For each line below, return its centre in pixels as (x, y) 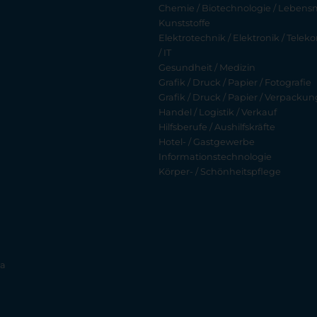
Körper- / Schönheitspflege (220, 172)
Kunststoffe (184, 23)
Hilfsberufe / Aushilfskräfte (217, 127)
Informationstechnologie (215, 157)
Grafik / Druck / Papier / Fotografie (235, 83)
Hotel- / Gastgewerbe (207, 142)
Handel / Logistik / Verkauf (218, 113)
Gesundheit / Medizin (207, 68)
